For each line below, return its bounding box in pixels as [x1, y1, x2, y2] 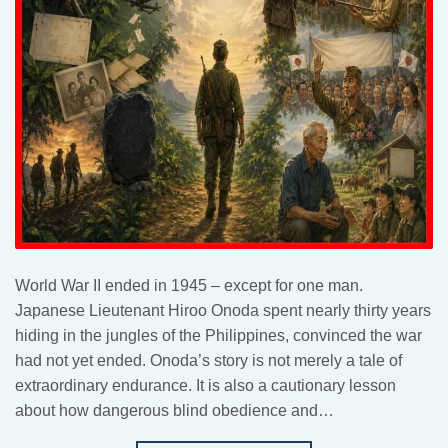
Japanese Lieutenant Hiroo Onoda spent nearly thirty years [15, 301, 431, 319]
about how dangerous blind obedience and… [15, 401, 334, 419]
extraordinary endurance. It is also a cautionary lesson [15, 376, 396, 394]
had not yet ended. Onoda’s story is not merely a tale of [15, 351, 402, 369]
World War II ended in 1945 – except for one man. [15, 276, 363, 294]
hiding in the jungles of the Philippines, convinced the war [15, 326, 422, 344]
